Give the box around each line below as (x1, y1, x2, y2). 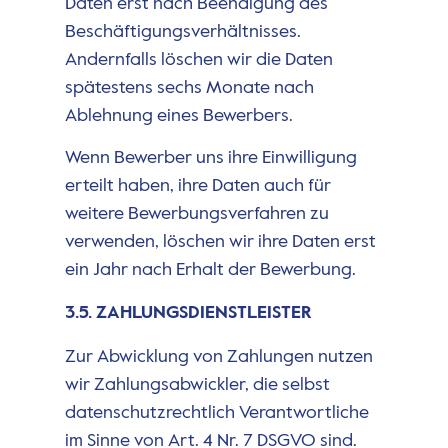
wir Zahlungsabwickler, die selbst (64, 375, 330, 394)
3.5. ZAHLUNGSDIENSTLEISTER (64, 303, 312, 322)
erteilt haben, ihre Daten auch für (64, 177, 331, 196)
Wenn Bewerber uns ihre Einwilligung (64, 149, 357, 168)
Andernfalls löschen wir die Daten (64, 50, 333, 69)
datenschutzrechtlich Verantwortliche (64, 403, 369, 422)
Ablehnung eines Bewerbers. (64, 106, 293, 125)
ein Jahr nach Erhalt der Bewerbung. (64, 261, 356, 280)
